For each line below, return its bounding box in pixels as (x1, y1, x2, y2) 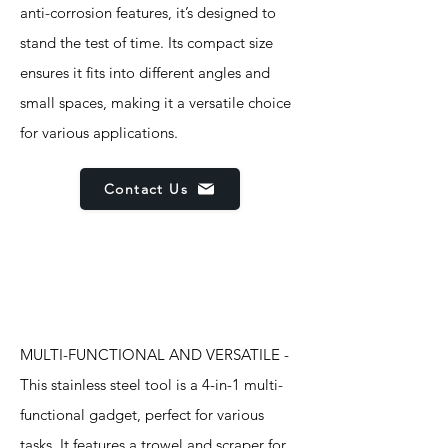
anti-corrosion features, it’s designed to (20, 3, 276, 22)
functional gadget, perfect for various (20, 405, 264, 424)
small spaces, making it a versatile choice (20, 93, 291, 112)
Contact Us (104, 180, 188, 198)
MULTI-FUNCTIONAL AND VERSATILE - (20, 345, 289, 364)
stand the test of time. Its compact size (20, 33, 273, 52)
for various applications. (20, 123, 178, 142)
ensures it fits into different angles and (20, 63, 270, 82)
